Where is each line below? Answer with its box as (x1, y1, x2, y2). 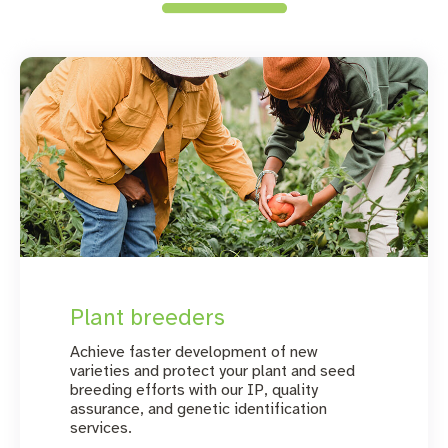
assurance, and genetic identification (70, 398, 327, 419)
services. (70, 417, 132, 438)
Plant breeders (70, 302, 225, 332)
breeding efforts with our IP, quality (70, 379, 318, 400)
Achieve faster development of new (70, 341, 317, 362)
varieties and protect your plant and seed (70, 360, 355, 381)
